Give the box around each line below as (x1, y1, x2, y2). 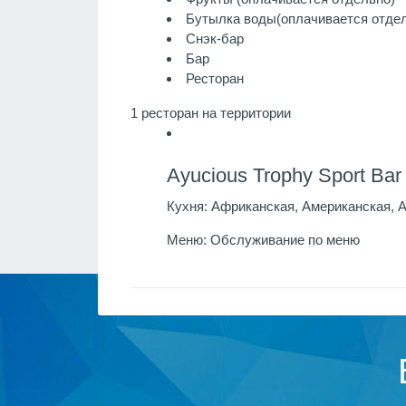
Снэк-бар (185, 31, 244, 47)
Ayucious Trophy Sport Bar (166, 163, 401, 187)
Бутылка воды (185, 11, 276, 27)
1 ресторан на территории (130, 104, 291, 121)
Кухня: (166, 198, 208, 214)
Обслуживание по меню (206, 232, 360, 248)
